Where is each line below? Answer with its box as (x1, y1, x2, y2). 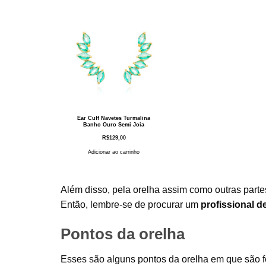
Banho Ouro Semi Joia (83, 121, 145, 128)
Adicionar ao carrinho (88, 148, 140, 155)
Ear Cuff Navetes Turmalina (77, 115, 151, 121)
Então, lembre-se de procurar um (61, 199, 198, 210)
